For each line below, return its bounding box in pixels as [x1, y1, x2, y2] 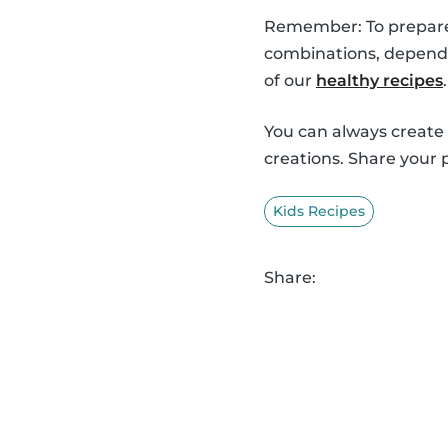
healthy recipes [316, 70, 443, 90]
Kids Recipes [273, 201, 365, 220]
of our [264, 70, 316, 90]
